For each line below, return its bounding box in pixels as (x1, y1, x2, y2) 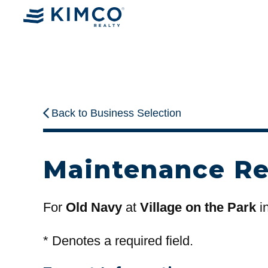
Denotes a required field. (48, 233, 193, 248)
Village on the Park (140, 200, 256, 215)
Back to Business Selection (51, 107, 182, 120)
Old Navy (66, 200, 122, 215)
